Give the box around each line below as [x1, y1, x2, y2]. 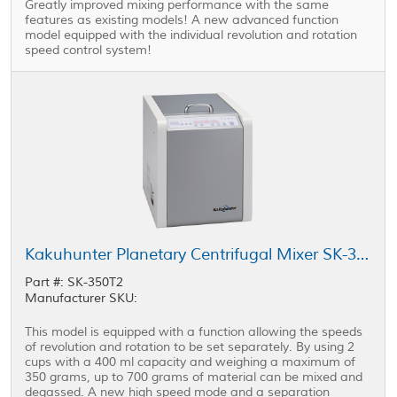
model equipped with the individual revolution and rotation [25, 27, 358, 43]
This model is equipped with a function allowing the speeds [25, 324, 363, 339]
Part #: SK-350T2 [25, 275, 124, 290]
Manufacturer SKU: [25, 291, 138, 306]
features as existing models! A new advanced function [25, 12, 339, 27]
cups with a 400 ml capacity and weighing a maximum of [25, 354, 356, 370]
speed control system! [25, 43, 152, 58]
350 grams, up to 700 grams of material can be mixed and [25, 370, 363, 385]
